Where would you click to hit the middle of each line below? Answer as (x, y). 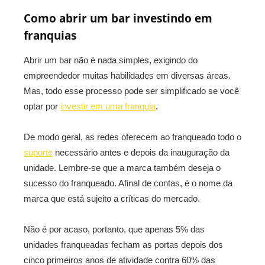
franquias (50, 35)
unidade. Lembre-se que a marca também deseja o (122, 168)
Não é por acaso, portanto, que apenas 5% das (114, 229)
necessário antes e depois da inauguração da (141, 152)
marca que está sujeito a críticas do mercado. (112, 198)
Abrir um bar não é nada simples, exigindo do (111, 60)
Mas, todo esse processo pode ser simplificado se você (131, 91)
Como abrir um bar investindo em (118, 18)
